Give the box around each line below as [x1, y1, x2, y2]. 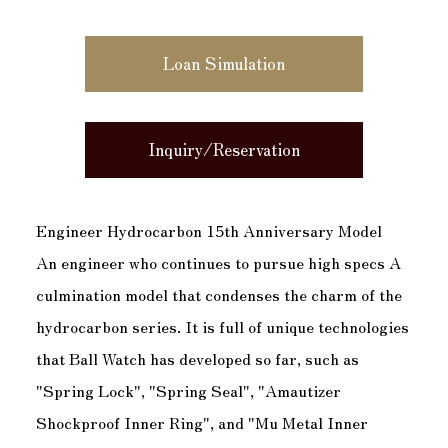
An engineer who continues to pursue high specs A [35, 249, 401, 274]
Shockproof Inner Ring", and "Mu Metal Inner [35, 409, 368, 434]
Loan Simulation [163, 51, 285, 76]
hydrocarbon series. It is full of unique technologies [35, 313, 409, 338]
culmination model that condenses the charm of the [35, 281, 402, 306]
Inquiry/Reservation [148, 137, 300, 162]
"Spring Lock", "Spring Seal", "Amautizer [35, 377, 341, 402]
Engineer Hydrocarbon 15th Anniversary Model [35, 217, 382, 242]
